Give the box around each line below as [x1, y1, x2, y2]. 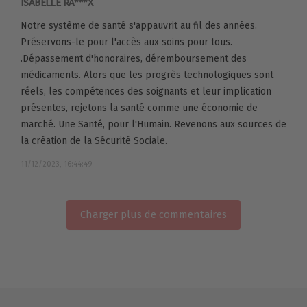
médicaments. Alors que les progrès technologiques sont [21, 69, 273, 82]
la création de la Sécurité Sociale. [21, 135, 167, 147]
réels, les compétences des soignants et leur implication [21, 86, 271, 98]
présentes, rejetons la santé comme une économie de [21, 102, 258, 114]
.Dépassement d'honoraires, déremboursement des [21, 53, 247, 65]
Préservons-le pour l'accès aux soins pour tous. [21, 36, 232, 49]
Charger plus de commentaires [80, 208, 227, 221]
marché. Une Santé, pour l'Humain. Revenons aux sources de [21, 119, 286, 131]
